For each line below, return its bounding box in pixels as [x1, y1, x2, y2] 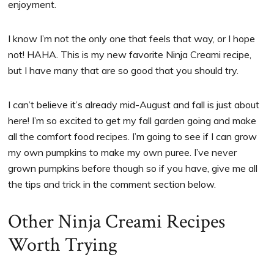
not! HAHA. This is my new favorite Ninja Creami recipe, [8, 48, 252, 61]
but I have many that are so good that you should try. [8, 64, 239, 76]
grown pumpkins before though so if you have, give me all [8, 161, 258, 174]
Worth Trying [8, 232, 118, 257]
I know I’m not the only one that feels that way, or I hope [8, 32, 256, 45]
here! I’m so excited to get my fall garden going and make [8, 114, 257, 127]
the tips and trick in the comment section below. [8, 177, 217, 190]
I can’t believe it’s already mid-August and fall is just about [8, 98, 260, 111]
